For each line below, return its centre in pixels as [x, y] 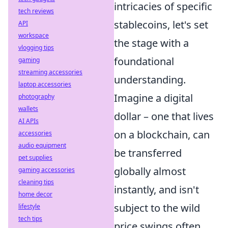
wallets [28, 109]
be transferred [148, 153]
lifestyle [29, 206]
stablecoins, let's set [161, 24]
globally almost [150, 171]
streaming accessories [50, 72]
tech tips [30, 219]
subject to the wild [157, 208]
